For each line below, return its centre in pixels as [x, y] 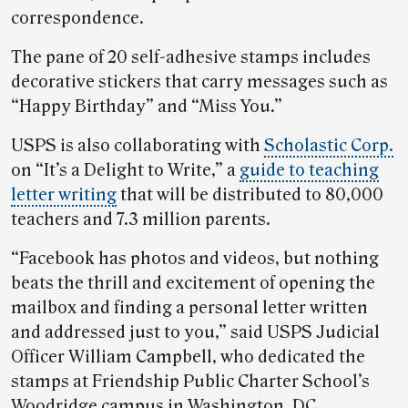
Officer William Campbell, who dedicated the [188, 357]
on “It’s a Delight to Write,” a [125, 171]
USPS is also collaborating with [138, 146]
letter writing [64, 195]
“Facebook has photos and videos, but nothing [195, 259]
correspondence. [77, 19]
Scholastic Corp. [329, 146]
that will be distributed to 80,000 [250, 195]
